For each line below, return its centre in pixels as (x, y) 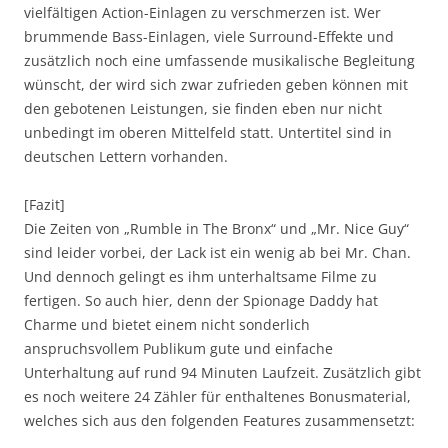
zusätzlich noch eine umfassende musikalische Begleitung (219, 60)
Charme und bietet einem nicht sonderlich (167, 324)
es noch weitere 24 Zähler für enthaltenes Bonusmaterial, (217, 396)
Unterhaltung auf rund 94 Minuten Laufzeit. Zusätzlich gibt (222, 372)
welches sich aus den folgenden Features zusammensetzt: (219, 420)
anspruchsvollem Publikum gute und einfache (178, 348)
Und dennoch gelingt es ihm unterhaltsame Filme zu (200, 276)
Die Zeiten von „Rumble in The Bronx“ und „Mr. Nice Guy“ (216, 228)
